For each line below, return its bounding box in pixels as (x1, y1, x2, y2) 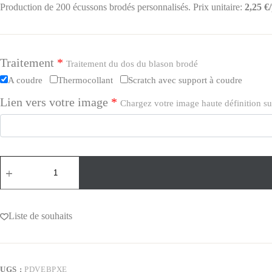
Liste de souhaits (8, 211, 72, 222)
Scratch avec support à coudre (128, 75, 242, 86)
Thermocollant (58, 75, 113, 86)
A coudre (8, 75, 42, 86)
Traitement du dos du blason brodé (66, 59, 198, 69)
